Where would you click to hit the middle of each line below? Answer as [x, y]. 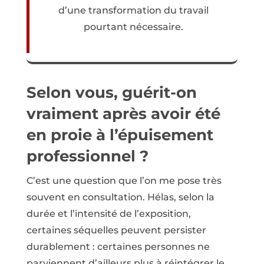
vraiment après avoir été [123, 113]
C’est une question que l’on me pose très [124, 180]
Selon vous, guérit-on [111, 92]
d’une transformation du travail [133, 10]
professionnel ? [87, 156]
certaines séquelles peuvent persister [116, 230]
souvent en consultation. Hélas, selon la [120, 197]
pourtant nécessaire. [133, 27]
